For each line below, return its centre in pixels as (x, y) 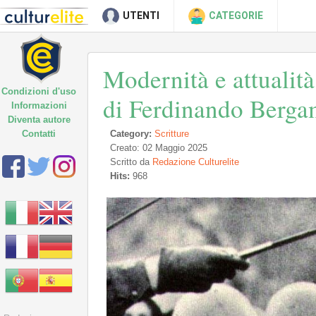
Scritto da (131, 162)
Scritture (172, 134)
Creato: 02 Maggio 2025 (159, 148)
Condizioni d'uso (39, 91)
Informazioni (39, 105)
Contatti (39, 134)
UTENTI (141, 16)
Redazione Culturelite (196, 162)
